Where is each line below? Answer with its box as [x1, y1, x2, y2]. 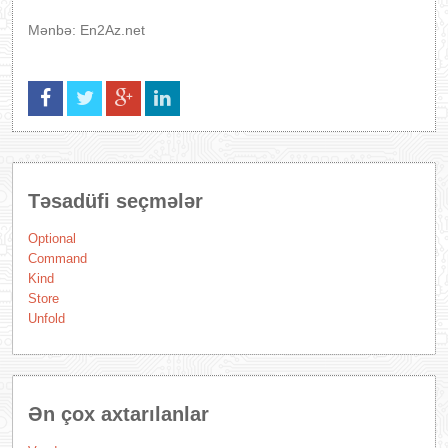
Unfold [28, 311, 65, 326]
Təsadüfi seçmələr [28, 190, 203, 212]
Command [28, 251, 87, 266]
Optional [28, 231, 76, 246]
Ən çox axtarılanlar [28, 403, 209, 425]
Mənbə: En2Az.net [28, 22, 145, 38]
